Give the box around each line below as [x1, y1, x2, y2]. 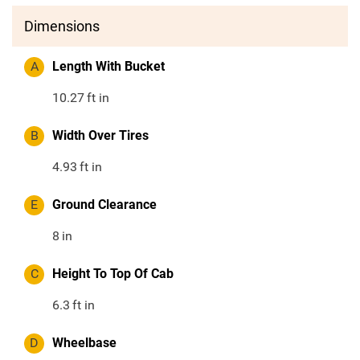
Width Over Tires [52, 128, 149, 144]
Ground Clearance [52, 197, 157, 213]
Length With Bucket [52, 59, 165, 75]
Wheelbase [52, 335, 117, 351]
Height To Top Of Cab [52, 266, 174, 282]
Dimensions [24, 18, 100, 35]
